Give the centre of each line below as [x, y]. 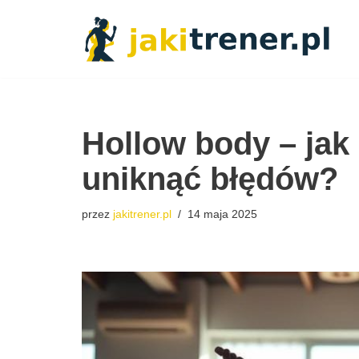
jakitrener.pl [142, 214]
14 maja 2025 [222, 214]
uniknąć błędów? [210, 178]
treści [27, 88]
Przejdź [34, 44]
